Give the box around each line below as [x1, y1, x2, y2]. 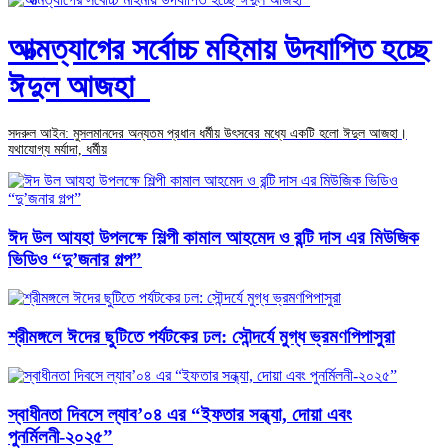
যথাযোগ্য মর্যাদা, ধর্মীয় [8, 141, 107, 157]
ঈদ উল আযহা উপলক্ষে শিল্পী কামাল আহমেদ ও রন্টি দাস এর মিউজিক [8, 226, 419, 248]
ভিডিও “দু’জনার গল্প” [8, 248, 142, 270]
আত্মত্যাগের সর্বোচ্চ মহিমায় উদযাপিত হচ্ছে [8, 30, 430, 67]
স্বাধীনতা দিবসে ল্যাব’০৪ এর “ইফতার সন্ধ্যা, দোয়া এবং [8, 403, 352, 425]
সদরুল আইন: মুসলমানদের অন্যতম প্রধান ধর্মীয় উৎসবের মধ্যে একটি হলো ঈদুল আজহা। [8, 125, 407, 141]
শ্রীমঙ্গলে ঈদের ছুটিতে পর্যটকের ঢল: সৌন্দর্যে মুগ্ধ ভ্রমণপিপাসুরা [8, 326, 395, 348]
